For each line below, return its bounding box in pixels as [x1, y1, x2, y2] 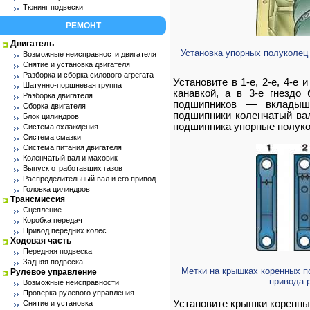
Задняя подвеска [23, 257, 83, 266]
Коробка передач [23, 216, 82, 224]
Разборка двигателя [23, 91, 93, 100]
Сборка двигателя [23, 102, 86, 110]
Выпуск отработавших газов [23, 164, 122, 172]
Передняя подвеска [23, 247, 92, 255]
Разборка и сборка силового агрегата [23, 71, 154, 79]
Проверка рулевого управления [23, 289, 134, 297]
